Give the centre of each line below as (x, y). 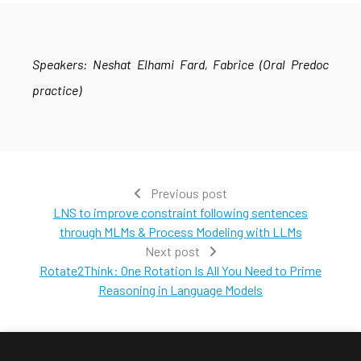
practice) (57, 90)
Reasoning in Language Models (180, 290)
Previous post (188, 193)
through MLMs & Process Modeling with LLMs (180, 232)
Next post (173, 251)
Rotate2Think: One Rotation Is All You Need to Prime (180, 270)
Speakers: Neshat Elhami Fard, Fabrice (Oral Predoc (180, 64)
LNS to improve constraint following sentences (180, 212)
